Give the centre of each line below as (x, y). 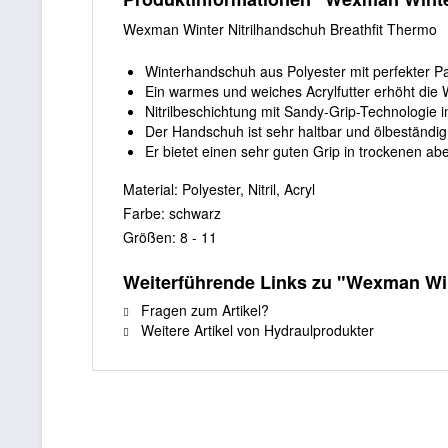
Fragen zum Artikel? (203, 310)
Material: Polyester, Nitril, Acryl (219, 189)
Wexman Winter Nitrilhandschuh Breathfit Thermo (280, 29)
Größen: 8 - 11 (170, 237)
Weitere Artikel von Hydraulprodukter (255, 330)
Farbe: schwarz (172, 213)
